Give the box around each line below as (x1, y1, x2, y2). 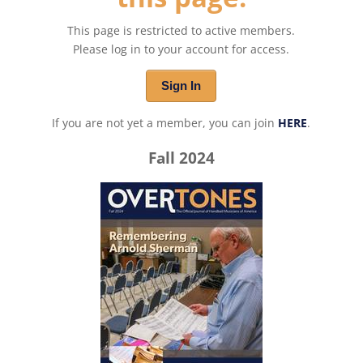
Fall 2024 (147, 147, 215, 169)
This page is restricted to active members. (67, 23, 296, 39)
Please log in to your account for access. (73, 41, 290, 58)
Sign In (161, 79, 202, 93)
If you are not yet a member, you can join (52, 115, 279, 131)
